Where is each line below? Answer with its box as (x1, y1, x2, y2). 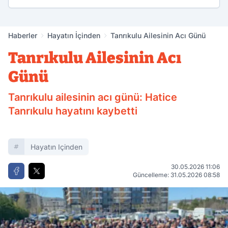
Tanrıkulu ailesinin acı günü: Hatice (8, 91, 177, 104)
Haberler (8, 31, 37, 40)
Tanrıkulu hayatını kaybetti (8, 105, 137, 118)
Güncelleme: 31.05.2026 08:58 (133, 171, 220, 179)
